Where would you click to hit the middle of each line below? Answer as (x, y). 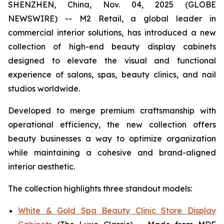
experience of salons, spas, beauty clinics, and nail (112, 74)
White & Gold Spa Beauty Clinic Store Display (117, 210)
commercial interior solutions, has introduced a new (112, 32)
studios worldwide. (44, 88)
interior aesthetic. (41, 166)
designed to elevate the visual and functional (112, 60)
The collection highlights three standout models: (100, 188)
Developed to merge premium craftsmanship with (112, 110)
